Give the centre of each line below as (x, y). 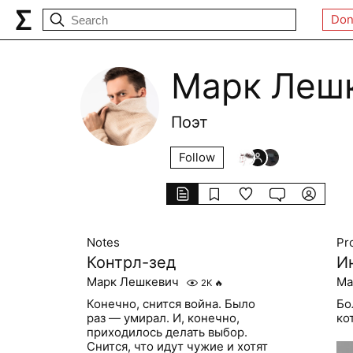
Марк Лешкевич (133, 282)
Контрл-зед (132, 262)
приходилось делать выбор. (167, 332)
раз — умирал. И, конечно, (163, 318)
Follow (197, 157)
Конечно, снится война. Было (171, 304)
